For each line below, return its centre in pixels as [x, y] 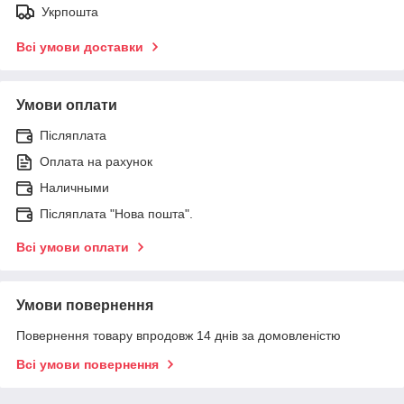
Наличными [74, 187]
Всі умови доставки [80, 46]
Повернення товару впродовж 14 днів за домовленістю [179, 335]
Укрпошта [70, 11]
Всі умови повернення [87, 364]
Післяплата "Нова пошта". [116, 213]
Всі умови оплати [73, 247]
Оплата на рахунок [96, 161]
